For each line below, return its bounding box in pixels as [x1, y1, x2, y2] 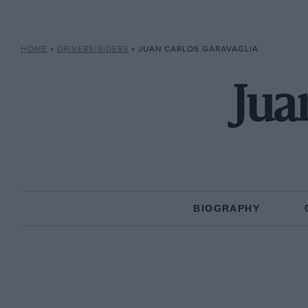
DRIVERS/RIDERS [56, 44, 129, 54]
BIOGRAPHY [193, 203, 260, 214]
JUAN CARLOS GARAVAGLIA [137, 44, 258, 54]
